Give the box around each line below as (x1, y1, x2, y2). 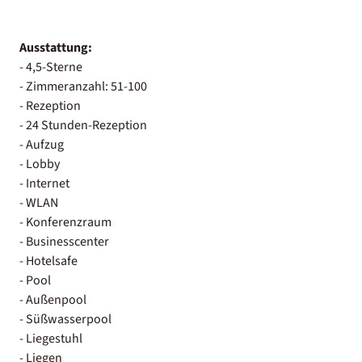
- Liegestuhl (19, 329, 82, 347)
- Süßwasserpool (19, 309, 112, 328)
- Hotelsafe (19, 251, 78, 270)
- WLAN (19, 193, 58, 212)
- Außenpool (19, 290, 86, 309)
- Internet (19, 174, 69, 192)
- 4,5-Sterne (19, 57, 82, 76)
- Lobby (19, 154, 60, 173)
